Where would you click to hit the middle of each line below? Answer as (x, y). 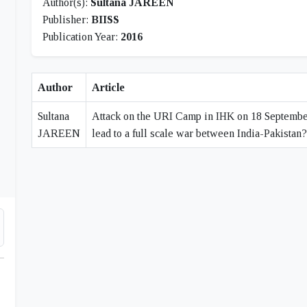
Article (108, 87)
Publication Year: (82, 37)
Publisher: (67, 20)
